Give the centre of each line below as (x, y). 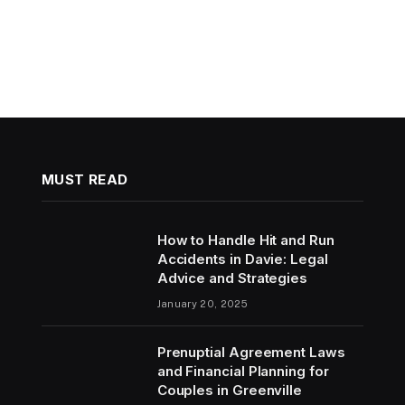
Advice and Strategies (232, 278)
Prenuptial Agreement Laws (251, 352)
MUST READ (85, 179)
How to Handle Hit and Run (245, 240)
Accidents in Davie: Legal (242, 259)
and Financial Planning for (243, 371)
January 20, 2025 (202, 303)
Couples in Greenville (230, 390)
